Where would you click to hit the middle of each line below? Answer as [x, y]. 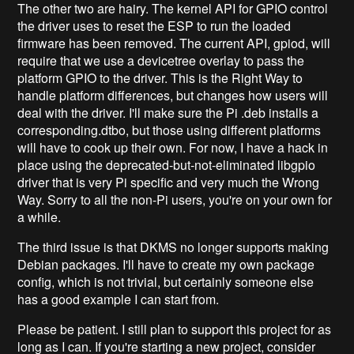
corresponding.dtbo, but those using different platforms [169, 130]
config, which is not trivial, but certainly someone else [166, 282]
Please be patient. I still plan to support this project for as [175, 330]
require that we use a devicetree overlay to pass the [161, 61]
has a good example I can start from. [119, 299]
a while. [40, 217]
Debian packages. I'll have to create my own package [166, 265]
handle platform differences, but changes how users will [173, 96]
